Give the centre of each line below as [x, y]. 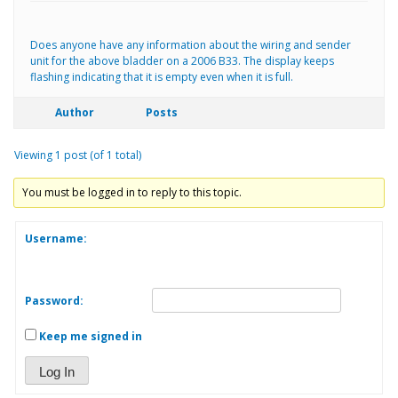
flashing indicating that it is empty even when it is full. [162, 76]
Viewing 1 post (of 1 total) [78, 155]
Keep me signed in [91, 336]
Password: [54, 300]
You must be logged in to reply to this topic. [132, 192]
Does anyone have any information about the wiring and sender [191, 44]
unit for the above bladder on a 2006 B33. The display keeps [182, 60]
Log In [57, 371]
